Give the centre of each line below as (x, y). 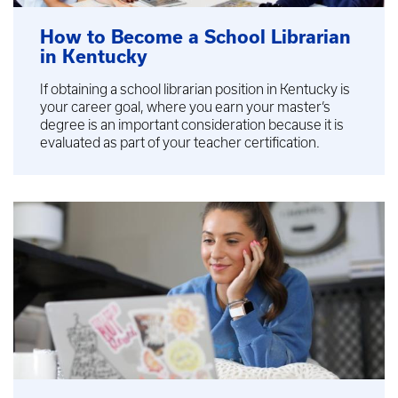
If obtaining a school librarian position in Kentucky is (195, 90)
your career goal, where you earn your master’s (185, 107)
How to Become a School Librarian (195, 37)
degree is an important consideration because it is (192, 125)
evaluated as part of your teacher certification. (183, 143)
